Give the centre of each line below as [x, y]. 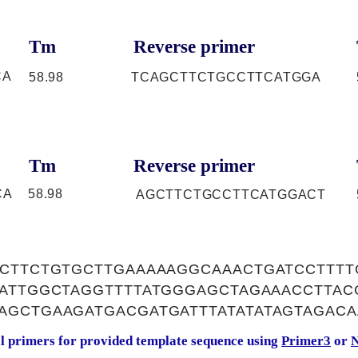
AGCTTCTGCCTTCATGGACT [231, 195]
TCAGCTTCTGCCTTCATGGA [226, 77]
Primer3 [306, 341]
